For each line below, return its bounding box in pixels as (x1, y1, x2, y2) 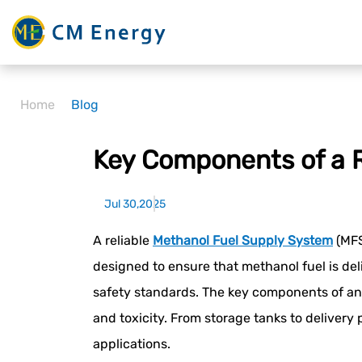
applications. (93, 336, 170, 351)
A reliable (93, 233, 153, 248)
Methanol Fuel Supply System (153, 233, 333, 248)
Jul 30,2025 (104, 196, 166, 211)
